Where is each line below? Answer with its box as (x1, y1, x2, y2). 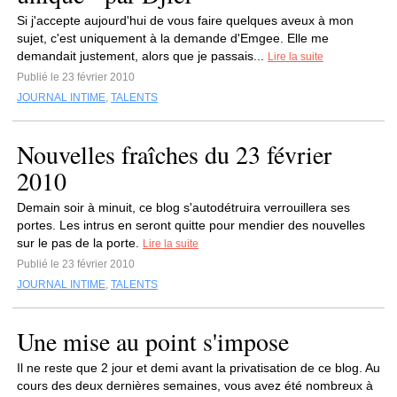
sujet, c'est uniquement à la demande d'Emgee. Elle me (17, 31, 329, 45)
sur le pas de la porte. (17, 236, 143, 250)
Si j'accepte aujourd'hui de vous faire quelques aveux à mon (17, 13, 354, 27)
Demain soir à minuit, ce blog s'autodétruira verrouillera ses (17, 200, 350, 214)
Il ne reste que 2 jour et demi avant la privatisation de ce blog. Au (17, 361, 380, 375)
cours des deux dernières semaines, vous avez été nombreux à (17, 378, 373, 393)
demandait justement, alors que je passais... (17, 49, 268, 63)
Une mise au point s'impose (17, 324, 289, 358)
